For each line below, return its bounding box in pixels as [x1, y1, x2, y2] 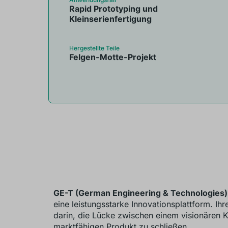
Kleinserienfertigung [69, 14, 152, 24]
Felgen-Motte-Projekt [69, 52, 156, 62]
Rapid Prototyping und [69, 4, 158, 14]
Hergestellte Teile [69, 44, 120, 52]
